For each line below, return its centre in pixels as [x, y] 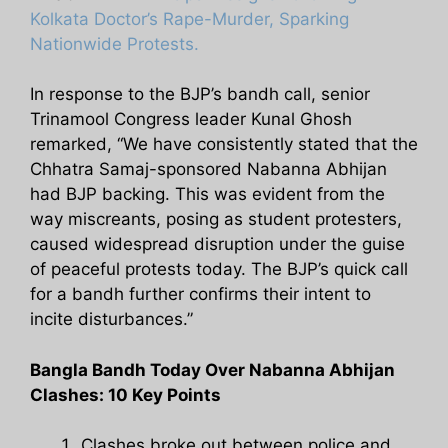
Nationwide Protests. [114, 43]
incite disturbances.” [111, 319]
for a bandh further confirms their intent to [200, 294]
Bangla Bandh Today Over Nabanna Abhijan [212, 369]
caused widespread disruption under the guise [217, 244]
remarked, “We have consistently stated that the [224, 144]
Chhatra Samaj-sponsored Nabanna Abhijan [208, 169]
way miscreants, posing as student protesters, [216, 219]
